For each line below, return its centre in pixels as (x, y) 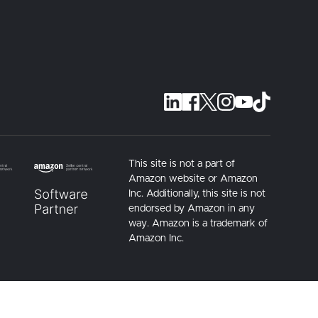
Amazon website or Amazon (193, 179)
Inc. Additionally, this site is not (197, 193)
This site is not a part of (182, 164)
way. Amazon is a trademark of (198, 223)
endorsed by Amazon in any (192, 208)
